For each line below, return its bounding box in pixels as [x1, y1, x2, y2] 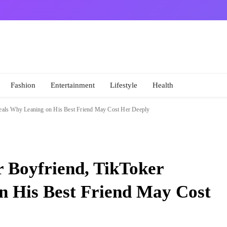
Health [153, 81, 173, 89]
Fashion [11, 81, 35, 89]
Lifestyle [110, 81, 137, 89]
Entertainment [51, 81, 95, 89]
